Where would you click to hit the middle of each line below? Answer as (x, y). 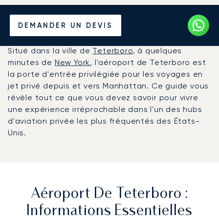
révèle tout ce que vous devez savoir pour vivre (103, 97)
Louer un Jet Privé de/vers (109, 16)
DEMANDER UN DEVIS (66, 25)
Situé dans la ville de (50, 50)
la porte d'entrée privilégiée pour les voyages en (106, 74)
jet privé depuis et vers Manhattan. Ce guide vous (109, 86)
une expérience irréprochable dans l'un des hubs (105, 109)
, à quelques (157, 50)
